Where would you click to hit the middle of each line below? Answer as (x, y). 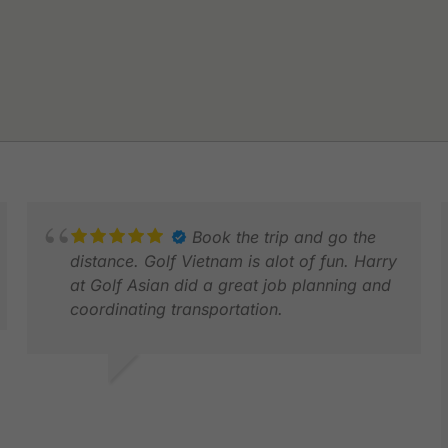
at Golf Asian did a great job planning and (230, 284)
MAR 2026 (56, 419)
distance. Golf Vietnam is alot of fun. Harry (233, 260)
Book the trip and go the (283, 236)
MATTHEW (57, 397)
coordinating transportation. (176, 308)
